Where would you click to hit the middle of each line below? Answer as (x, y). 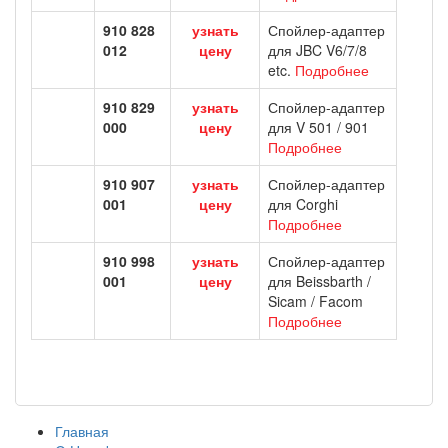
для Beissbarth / (319, 281)
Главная (82, 431)
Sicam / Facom (315, 301)
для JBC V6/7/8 (317, 50)
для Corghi (303, 204)
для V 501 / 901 (318, 127)
